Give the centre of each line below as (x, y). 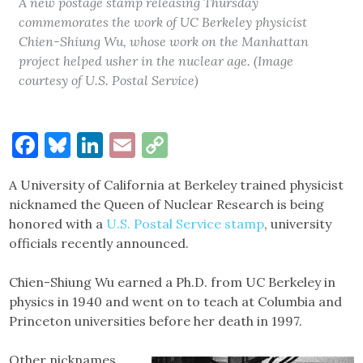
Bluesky (118, 144)
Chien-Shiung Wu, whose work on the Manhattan (164, 41)
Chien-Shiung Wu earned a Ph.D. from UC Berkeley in (173, 282)
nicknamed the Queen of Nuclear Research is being (167, 204)
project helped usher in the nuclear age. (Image (156, 60)
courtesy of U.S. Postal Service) (109, 80)
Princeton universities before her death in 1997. (156, 320)
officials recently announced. (99, 243)
